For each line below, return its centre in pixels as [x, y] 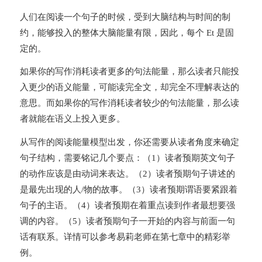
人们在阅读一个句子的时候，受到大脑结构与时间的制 [125, 17]
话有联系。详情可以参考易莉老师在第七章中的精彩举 [125, 237]
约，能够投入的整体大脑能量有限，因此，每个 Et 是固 [127, 32]
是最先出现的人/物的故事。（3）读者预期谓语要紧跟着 [128, 190]
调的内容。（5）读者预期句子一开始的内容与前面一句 [127, 221]
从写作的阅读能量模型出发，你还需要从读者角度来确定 [129, 142]
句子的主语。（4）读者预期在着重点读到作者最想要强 [127, 206]
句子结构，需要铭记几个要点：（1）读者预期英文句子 [127, 158]
